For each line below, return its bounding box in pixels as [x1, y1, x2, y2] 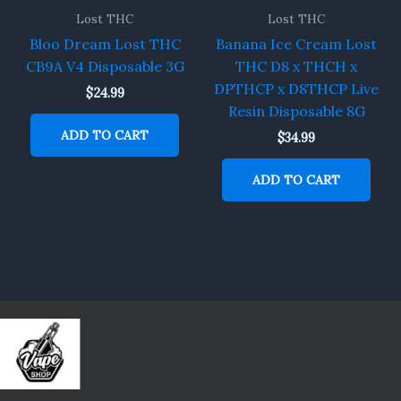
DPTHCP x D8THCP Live [214, 79, 379, 98]
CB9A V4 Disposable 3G [25, 56, 184, 75]
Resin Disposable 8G [227, 101, 365, 120]
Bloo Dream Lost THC [29, 34, 181, 53]
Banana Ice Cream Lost [216, 34, 377, 53]
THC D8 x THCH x [235, 56, 357, 75]
